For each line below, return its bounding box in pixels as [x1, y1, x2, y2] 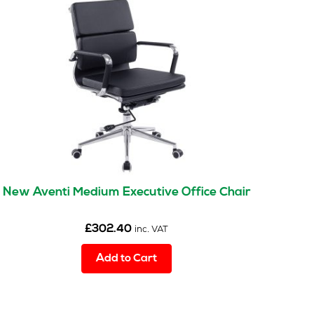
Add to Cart [96, 253, 158, 265]
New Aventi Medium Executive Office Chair [2, 186, 251, 199]
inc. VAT [135, 225, 169, 236]
